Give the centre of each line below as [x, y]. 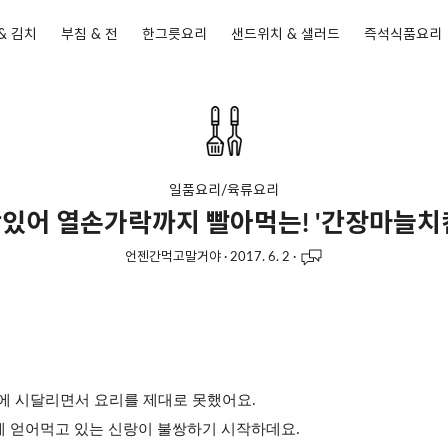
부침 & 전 [89, 35]
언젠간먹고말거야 [172, 257]
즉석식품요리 [402, 35]
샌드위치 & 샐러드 [285, 35]
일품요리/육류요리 [224, 191]
